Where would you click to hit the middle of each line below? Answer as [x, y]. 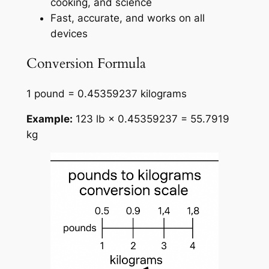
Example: [49, 119]
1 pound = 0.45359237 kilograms [106, 93]
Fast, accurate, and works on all [127, 18]
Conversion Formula [86, 64]
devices [69, 34]
